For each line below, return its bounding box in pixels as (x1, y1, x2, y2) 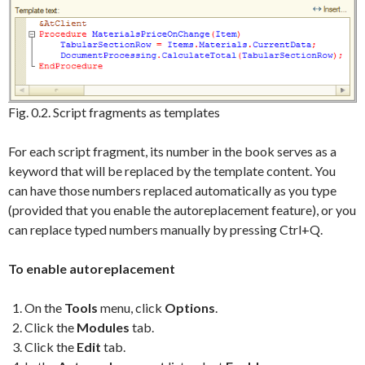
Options (165, 300, 215, 316)
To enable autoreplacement (8, 261, 175, 277)
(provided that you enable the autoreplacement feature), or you (8, 202, 356, 218)
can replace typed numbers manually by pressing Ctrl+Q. (8, 222, 323, 238)
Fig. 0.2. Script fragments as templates (8, 104, 220, 121)
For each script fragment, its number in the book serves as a (8, 143, 336, 160)
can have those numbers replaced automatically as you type (8, 182, 336, 199)
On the (24, 300, 64, 316)
